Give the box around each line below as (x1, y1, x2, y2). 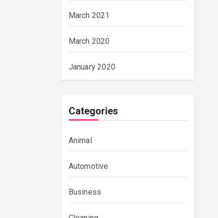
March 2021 (68, 11, 110, 20)
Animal (68, 136, 92, 145)
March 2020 (68, 36, 110, 46)
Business (68, 187, 102, 197)
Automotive (68, 162, 109, 171)
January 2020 (68, 62, 115, 72)
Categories (68, 105, 118, 117)
